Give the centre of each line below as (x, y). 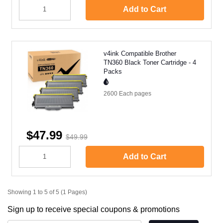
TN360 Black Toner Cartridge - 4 (150, 62)
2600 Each (119, 93)
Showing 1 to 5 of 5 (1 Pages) (47, 192)
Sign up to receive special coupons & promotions (94, 209)
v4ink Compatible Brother (140, 53)
